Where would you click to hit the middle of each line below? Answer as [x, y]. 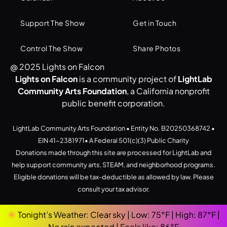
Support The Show [52, 23]
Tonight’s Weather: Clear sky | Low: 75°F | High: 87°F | [118, 215]
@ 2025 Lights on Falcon [57, 67]
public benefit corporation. [113, 103]
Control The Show [51, 48]
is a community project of [127, 79]
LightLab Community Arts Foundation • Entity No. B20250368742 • [113, 128]
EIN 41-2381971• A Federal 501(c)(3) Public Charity [113, 140]
